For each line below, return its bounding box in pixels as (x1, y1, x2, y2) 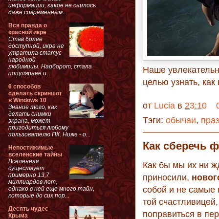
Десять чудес (8, 205, 48, 212)
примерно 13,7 (8, 171, 49, 178)
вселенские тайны (8, 151, 62, 158)
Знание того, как (8, 103, 57, 110)
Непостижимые (8, 144, 53, 151)
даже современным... (8, 8, 67, 16)
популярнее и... (8, 69, 51, 77)
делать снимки (8, 110, 51, 117)
